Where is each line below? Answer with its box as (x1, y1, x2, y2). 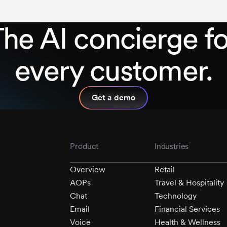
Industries (154, 141, 189, 151)
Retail (154, 165, 175, 175)
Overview (70, 165, 106, 175)
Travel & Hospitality (154, 178, 224, 188)
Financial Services (154, 204, 220, 214)
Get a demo (92, 93, 135, 103)
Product (70, 141, 99, 151)
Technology (154, 191, 197, 201)
